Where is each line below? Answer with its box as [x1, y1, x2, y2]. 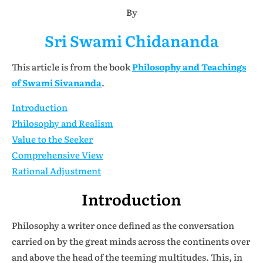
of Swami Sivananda [12, 76, 102, 89]
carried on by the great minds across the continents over [12, 234, 250, 248]
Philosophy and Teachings [132, 60, 246, 73]
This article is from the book [12, 60, 132, 73]
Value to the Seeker [12, 132, 93, 146]
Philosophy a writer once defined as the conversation [12, 218, 234, 232]
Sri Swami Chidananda [44, 29, 219, 52]
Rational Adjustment [12, 164, 101, 177]
